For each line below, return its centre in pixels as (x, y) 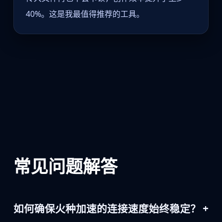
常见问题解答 (65, 166)
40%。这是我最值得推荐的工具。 (85, 14)
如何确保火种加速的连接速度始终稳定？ (107, 209)
